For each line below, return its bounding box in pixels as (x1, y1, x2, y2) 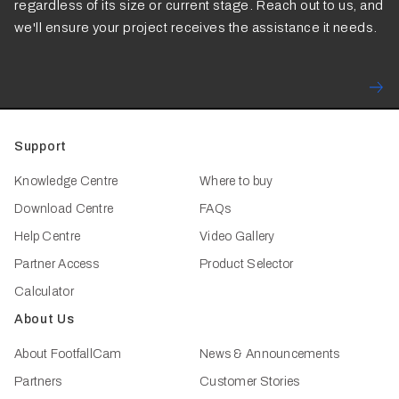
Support (14, 140, 68, 153)
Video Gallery (199, 230, 275, 243)
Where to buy (199, 175, 273, 188)
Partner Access (14, 257, 99, 271)
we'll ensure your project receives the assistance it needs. (14, 20, 378, 35)
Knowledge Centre (14, 175, 118, 188)
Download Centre (14, 202, 114, 216)
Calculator (14, 285, 74, 298)
